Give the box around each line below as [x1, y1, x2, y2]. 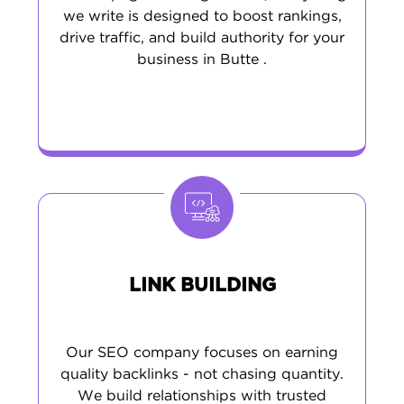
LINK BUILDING [128, 276, 276, 295]
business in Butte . [137, 53, 267, 67]
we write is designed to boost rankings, [62, 10, 342, 23]
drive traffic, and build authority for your [60, 32, 344, 45]
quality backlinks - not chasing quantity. [60, 368, 344, 381]
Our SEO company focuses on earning [66, 346, 338, 360]
